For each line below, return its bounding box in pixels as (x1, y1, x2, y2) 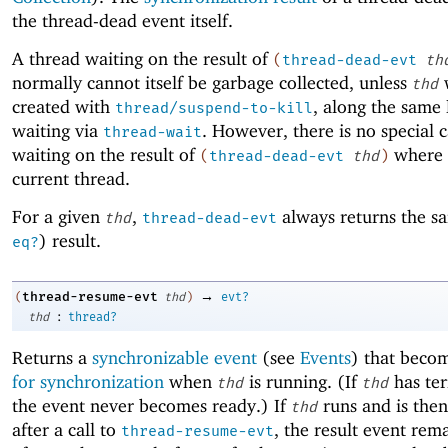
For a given (12, 206, 105, 228)
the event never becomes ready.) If (12, 394, 291, 416)
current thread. (12, 168, 130, 190)
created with (12, 96, 115, 118)
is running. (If (244, 370, 362, 392)
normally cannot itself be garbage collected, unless (12, 72, 412, 94)
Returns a (12, 346, 92, 368)
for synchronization (12, 370, 164, 392)
